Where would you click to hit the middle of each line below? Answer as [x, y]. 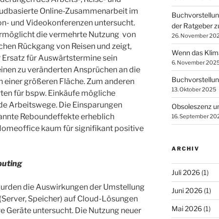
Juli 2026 [186, 172]
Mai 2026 [186, 208]
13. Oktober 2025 [194, 89]
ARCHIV [185, 148]
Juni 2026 [187, 190]
